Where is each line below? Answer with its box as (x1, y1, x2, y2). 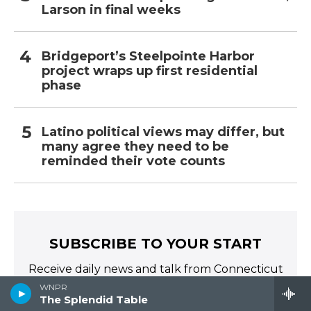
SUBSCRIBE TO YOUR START (49, 235, 262, 253)
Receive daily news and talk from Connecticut (28, 262, 283, 276)
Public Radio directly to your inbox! (58, 275, 253, 289)
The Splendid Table (40, 293, 148, 306)
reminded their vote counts (42, 153, 225, 169)
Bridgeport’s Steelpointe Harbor (42, 49, 255, 65)
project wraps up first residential (42, 63, 258, 79)
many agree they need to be (42, 139, 229, 155)
